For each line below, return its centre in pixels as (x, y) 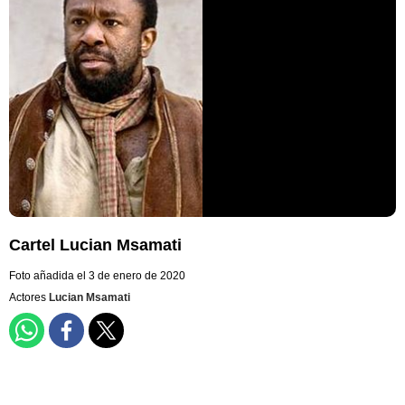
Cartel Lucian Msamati (95, 245)
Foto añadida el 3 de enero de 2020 (97, 276)
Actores (29, 298)
